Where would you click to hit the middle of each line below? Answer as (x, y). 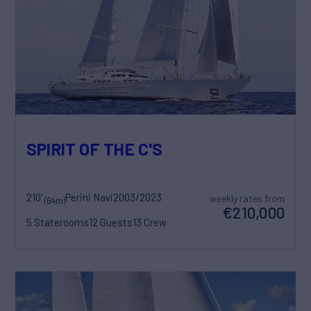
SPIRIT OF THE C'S (95, 148)
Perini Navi (89, 197)
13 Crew (150, 222)
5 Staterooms (58, 222)
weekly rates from (247, 199)
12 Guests (111, 222)
